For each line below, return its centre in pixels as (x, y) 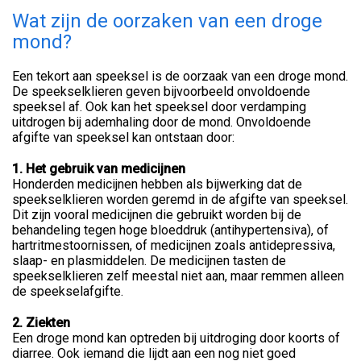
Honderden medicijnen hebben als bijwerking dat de (157, 184)
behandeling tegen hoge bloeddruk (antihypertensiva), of (170, 230)
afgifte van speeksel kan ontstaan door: (123, 137)
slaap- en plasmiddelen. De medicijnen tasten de (149, 260)
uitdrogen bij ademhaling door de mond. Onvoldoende (162, 122)
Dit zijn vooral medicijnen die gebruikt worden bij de (157, 214)
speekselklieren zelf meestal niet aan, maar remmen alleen (178, 276)
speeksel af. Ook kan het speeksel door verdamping (159, 106)
